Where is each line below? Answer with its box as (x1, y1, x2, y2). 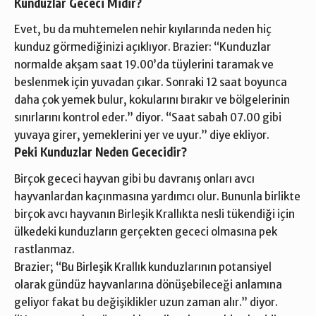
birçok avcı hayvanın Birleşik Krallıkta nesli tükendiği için (14, 207, 295, 221)
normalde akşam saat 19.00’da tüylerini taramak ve (14, 58, 274, 72)
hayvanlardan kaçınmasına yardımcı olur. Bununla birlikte (14, 189, 300, 203)
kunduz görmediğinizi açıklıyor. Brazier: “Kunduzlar (14, 40, 271, 54)
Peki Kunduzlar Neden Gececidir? (14, 144, 187, 160)
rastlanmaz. (14, 242, 75, 256)
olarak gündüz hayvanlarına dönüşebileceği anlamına (14, 277, 282, 291)
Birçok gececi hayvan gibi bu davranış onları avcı (14, 171, 255, 186)
